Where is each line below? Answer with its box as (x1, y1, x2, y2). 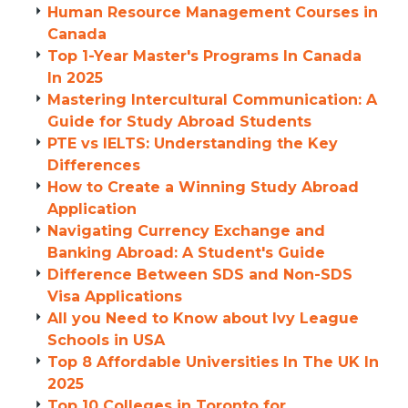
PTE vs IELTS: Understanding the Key (47, 135, 338, 152)
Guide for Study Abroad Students (47, 113, 311, 130)
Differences (47, 157, 140, 174)
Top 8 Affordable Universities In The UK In (47, 353, 379, 371)
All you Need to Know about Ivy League (47, 310, 359, 327)
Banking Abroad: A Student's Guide (47, 244, 325, 261)
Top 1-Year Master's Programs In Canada (47, 47, 362, 65)
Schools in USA (47, 331, 165, 349)
